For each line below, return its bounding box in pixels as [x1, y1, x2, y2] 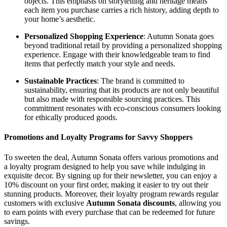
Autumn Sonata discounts [86, 198, 175, 207]
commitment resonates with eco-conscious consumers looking [24, 104, 221, 113]
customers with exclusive [4, 198, 86, 207]
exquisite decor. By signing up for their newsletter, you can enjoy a [4, 171, 217, 180]
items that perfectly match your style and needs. [24, 59, 175, 68]
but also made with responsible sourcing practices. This [24, 95, 200, 104]
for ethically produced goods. [24, 113, 118, 122]
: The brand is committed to [97, 77, 184, 86]
